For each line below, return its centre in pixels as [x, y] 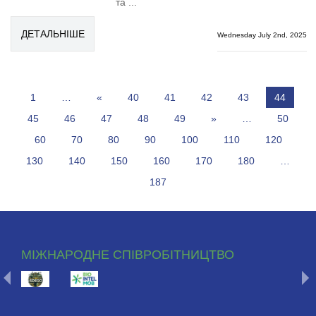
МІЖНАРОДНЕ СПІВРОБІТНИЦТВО [128, 255]
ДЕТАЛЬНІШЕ [53, 34]
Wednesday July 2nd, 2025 [262, 35]
